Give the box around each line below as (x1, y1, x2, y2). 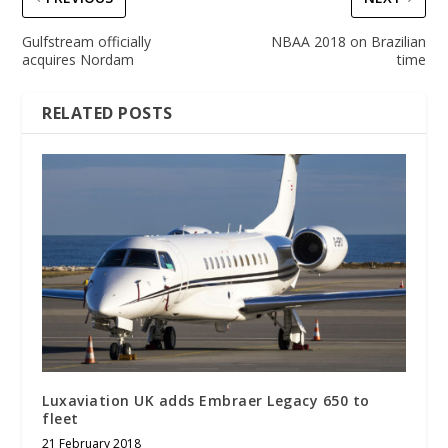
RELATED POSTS (42, 101, 173, 124)
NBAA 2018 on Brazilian (270, 31, 426, 51)
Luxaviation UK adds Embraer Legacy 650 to (42, 390, 370, 410)
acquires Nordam (22, 49, 135, 69)
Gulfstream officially (22, 31, 152, 51)
